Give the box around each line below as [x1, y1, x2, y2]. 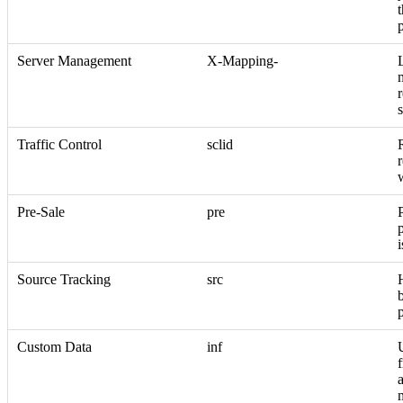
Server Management [17, 52, 131, 68]
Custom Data [17, 338, 92, 354]
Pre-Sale [17, 203, 65, 219]
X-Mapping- [207, 52, 278, 68]
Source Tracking [17, 271, 111, 287]
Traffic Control [17, 136, 102, 152]
